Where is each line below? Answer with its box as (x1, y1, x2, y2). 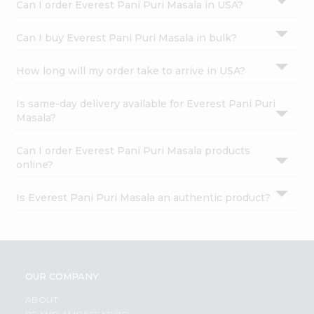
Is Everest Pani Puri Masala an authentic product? (16, 191, 271, 204)
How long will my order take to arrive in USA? (16, 64, 246, 77)
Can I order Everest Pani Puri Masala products (16, 144, 251, 157)
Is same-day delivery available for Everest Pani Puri (16, 97, 276, 110)
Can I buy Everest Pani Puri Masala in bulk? (16, 31, 238, 44)
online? (16, 158, 54, 171)
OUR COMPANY (25, 270, 99, 282)
